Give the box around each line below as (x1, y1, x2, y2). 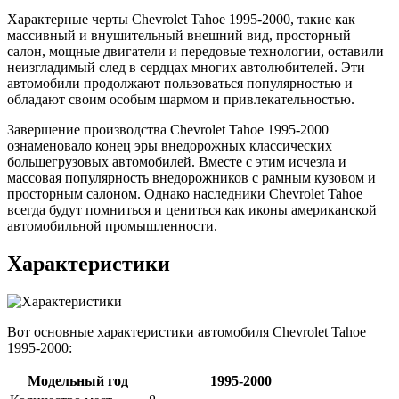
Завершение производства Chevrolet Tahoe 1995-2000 (7, 121, 329, 137)
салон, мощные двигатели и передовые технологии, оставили (7, 43, 384, 59)
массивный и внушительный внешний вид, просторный (7, 27, 351, 43)
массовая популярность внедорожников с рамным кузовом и (7, 169, 376, 185)
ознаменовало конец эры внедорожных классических (7, 137, 332, 153)
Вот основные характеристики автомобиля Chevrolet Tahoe (7, 323, 366, 339)
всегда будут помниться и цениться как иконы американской (7, 201, 377, 217)
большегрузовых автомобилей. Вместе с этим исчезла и (7, 153, 346, 169)
